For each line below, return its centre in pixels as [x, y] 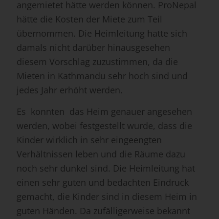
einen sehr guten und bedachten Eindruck [102, 183]
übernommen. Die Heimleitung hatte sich [102, 33]
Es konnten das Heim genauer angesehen [104, 112]
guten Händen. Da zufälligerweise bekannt [103, 211]
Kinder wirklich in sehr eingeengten [89, 140]
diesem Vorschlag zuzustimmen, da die [97, 62]
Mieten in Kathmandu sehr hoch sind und [102, 76]
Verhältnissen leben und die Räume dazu [101, 154]
